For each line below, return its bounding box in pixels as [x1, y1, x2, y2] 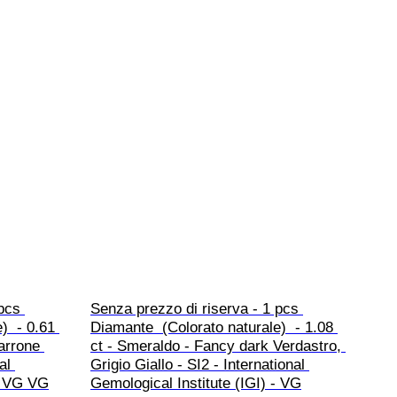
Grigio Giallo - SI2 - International [90, 356, 309, 374]
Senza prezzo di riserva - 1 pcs [90, 300, 303, 318]
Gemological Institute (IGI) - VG [90, 375, 301, 393]
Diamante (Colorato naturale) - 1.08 [90, 319, 338, 337]
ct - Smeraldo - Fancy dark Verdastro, [90, 338, 346, 355]
